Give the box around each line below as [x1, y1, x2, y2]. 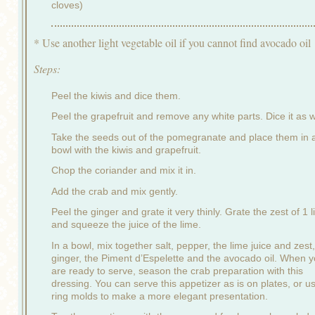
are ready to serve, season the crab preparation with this [51, 264, 303, 276]
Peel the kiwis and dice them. [51, 89, 181, 101]
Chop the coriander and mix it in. [51, 165, 196, 176]
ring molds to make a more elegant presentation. [51, 290, 268, 302]
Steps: [34, 61, 60, 77]
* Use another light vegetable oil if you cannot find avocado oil [34, 35, 311, 51]
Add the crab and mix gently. [51, 185, 178, 197]
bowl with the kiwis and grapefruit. [51, 143, 201, 155]
